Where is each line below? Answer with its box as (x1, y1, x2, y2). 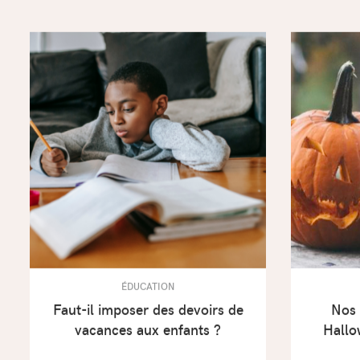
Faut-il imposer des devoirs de (52, 303, 243, 323)
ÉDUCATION (121, 282, 175, 296)
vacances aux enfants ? (75, 323, 222, 343)
